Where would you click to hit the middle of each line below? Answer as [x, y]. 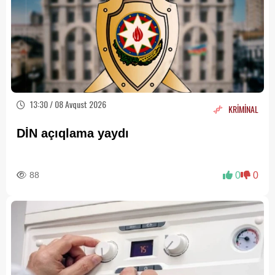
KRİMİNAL [243, 109]
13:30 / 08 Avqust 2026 [67, 104]
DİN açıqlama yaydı [73, 134]
